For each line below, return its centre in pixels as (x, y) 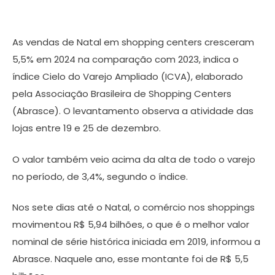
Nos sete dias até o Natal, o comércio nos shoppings (134, 207)
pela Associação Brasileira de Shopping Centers (122, 94)
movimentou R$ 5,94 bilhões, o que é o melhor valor (131, 224)
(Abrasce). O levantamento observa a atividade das (133, 111)
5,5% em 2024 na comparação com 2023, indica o (126, 59)
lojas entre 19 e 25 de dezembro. (87, 128)
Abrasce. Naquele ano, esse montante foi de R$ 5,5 (130, 259)
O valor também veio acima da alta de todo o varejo (134, 159)
